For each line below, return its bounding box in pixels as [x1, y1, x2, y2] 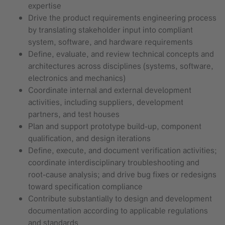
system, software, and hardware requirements [28, 36, 193, 48]
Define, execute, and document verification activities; [28, 145, 217, 156]
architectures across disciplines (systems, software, [28, 60, 213, 72]
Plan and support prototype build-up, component [28, 121, 201, 132]
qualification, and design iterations [28, 133, 151, 144]
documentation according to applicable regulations [28, 205, 208, 216]
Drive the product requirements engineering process [28, 12, 216, 24]
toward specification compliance [28, 181, 143, 192]
